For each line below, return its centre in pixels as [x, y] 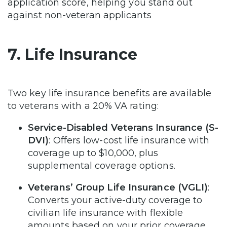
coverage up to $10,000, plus [93, 153]
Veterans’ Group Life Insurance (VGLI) [118, 187]
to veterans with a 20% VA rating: [85, 106]
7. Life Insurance [72, 54]
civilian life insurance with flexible [106, 213]
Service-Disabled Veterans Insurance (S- [123, 128]
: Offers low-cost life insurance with [129, 140]
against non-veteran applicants [81, 15]
